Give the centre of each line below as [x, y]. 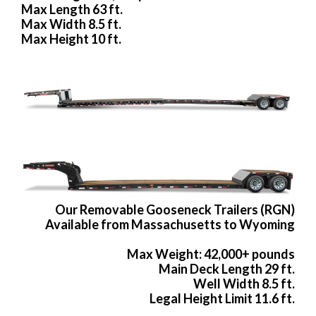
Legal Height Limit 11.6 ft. [222, 298]
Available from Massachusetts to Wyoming [170, 224]
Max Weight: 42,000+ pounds [211, 254]
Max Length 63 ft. [72, 10]
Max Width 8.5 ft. [71, 24]
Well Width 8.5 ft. [244, 283]
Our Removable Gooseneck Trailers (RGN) [175, 209]
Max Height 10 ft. [71, 39]
